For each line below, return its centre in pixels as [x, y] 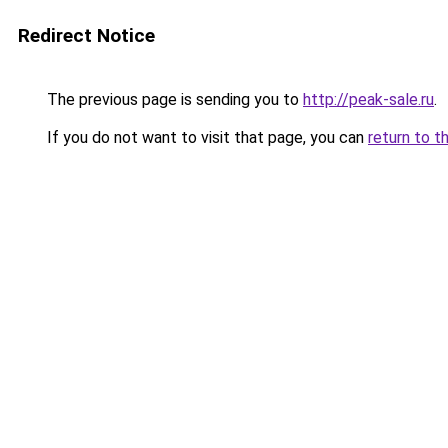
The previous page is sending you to [173, 99]
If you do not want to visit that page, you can [205, 137]
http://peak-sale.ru [368, 99]
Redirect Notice [86, 35]
